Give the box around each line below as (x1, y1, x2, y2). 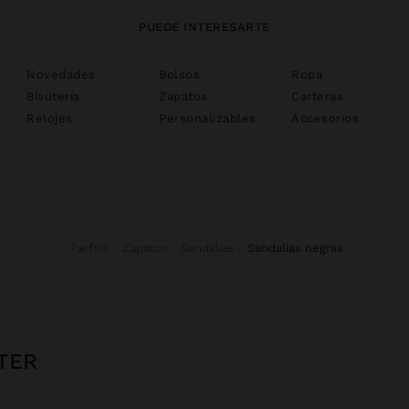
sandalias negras (254, 240, 343, 255)
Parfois (77, 240, 110, 255)
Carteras (291, 89, 343, 103)
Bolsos (159, 67, 200, 81)
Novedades (26, 67, 96, 81)
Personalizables (159, 110, 257, 125)
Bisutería (26, 89, 80, 103)
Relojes (26, 110, 73, 125)
